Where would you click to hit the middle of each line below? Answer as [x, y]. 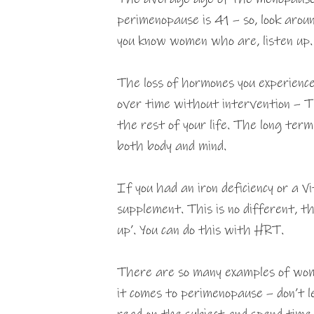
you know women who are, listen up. [215, 41]
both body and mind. [172, 146]
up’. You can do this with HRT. [200, 230]
